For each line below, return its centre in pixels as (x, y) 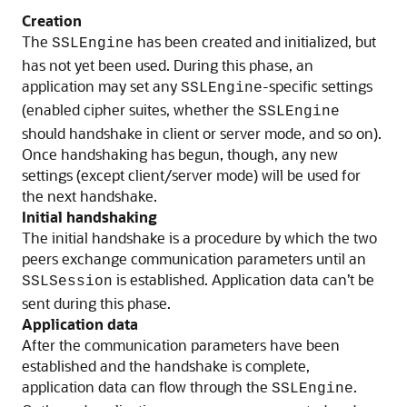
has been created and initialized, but (255, 42)
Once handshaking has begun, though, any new (180, 154)
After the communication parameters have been (181, 345)
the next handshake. (89, 196)
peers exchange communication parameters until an (194, 259)
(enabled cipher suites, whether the (140, 110)
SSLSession (67, 282)
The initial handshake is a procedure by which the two (199, 238)
